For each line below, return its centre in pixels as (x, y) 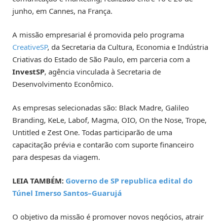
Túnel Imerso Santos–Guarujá (67, 193)
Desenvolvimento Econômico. (63, 84)
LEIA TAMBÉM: (39, 181)
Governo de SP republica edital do (129, 181)
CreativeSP (30, 47)
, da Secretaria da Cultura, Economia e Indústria (128, 47)
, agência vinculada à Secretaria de (103, 72)
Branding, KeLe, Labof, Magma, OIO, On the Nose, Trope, (110, 120)
